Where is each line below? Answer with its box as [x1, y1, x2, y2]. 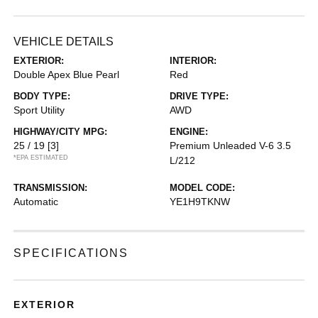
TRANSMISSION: [13, 182, 88, 193]
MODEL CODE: [170, 182, 235, 193]
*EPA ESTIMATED [13, 154, 69, 161]
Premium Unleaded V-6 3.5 [170, 140, 291, 151]
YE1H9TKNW [170, 196, 230, 207]
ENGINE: [170, 126, 208, 137]
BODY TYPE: [13, 91, 71, 102]
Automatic [13, 196, 59, 207]
